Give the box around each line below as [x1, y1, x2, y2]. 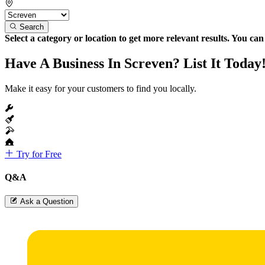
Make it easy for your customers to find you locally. [5, 83, 196, 93]
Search [20, 22, 44, 31]
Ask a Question [20, 197, 73, 206]
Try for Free [14, 148, 62, 159]
